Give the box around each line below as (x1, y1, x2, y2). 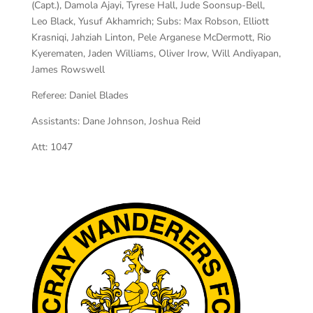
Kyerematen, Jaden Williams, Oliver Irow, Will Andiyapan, (31, 46, 281, 60)
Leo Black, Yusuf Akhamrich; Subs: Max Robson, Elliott (31, 14, 269, 28)
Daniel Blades (68, 88, 129, 102)
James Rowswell (31, 62, 105, 76)
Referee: (31, 88, 66, 102)
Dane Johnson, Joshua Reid (82, 114, 201, 128)
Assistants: (31, 114, 80, 128)
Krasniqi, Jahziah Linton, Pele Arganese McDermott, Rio (31, 30, 271, 44)
